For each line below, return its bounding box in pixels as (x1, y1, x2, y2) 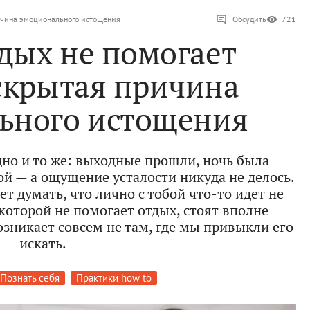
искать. (19, 234, 66, 253)
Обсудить (232, 14, 266, 25)
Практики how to (75, 271, 152, 285)
